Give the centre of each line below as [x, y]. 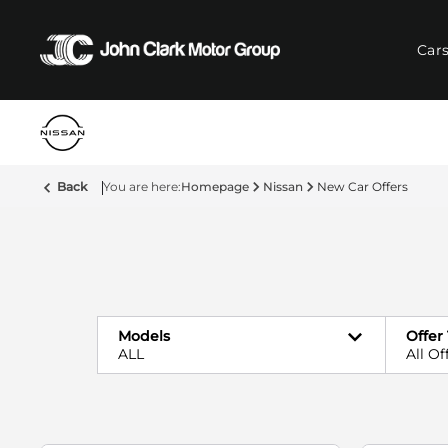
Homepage [215, 186]
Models [144, 336]
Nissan [283, 186]
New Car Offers [362, 186]
